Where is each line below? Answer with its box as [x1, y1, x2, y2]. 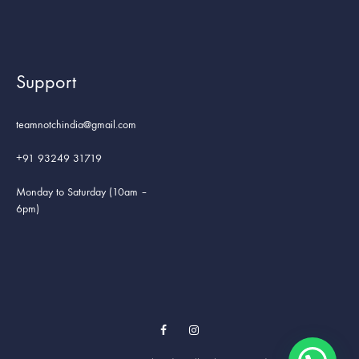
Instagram [198, 323, 240, 337]
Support [16, 71, 76, 94]
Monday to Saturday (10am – [16, 185, 147, 200]
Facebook [166, 323, 208, 337]
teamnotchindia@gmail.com [16, 118, 136, 132]
